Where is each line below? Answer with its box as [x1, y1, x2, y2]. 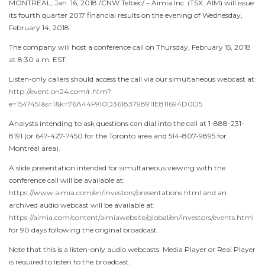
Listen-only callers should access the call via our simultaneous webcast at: [9, 74, 256, 83]
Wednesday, [202, 10, 243, 20]
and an [201, 188, 227, 197]
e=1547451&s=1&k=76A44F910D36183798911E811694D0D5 [9, 99, 202, 108]
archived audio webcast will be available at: [9, 200, 155, 209]
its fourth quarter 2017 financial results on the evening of [9, 10, 202, 20]
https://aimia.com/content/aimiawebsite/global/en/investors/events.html [9, 212, 254, 222]
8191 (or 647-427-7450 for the [9, 131, 109, 140]
